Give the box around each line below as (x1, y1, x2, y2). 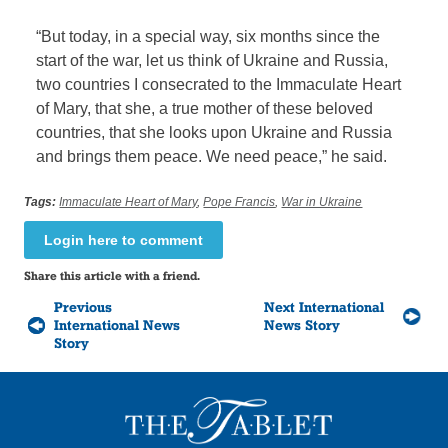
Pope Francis (203, 194, 276, 209)
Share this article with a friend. (24, 267, 201, 283)
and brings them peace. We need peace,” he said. (36, 147, 388, 165)
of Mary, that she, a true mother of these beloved (36, 99, 374, 117)
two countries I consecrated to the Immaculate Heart (36, 75, 402, 93)
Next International (263, 298, 384, 315)
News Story (263, 316, 340, 333)
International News (54, 316, 181, 333)
